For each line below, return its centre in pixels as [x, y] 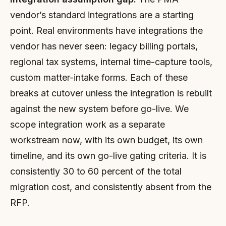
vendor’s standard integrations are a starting [102, 15]
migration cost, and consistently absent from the [111, 187]
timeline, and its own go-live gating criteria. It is [108, 156]
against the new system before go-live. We [99, 109]
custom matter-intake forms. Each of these [99, 77]
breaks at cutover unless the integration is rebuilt [111, 93]
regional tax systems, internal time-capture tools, [111, 62]
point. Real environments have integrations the [106, 31]
